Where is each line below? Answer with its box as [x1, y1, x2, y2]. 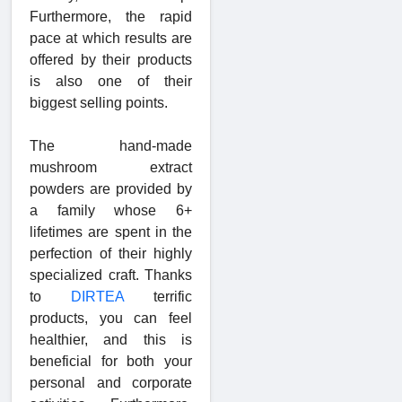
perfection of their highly [30, 246, 192, 262]
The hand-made [30, 138, 192, 154]
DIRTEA [71, 289, 124, 305]
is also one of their [30, 74, 192, 90]
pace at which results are [30, 31, 192, 47]
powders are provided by [30, 181, 192, 197]
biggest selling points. [30, 95, 168, 111]
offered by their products [30, 52, 192, 68]
